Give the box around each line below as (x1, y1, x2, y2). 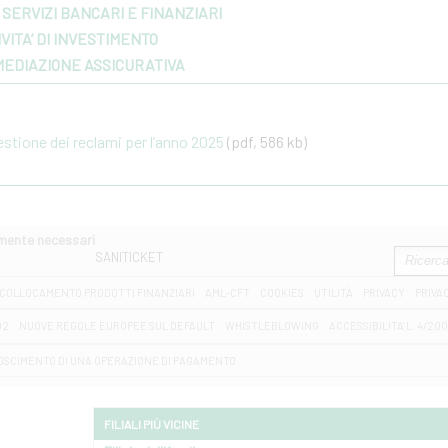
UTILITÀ (314, 286, 353, 299)
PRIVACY (363, 286, 405, 299)
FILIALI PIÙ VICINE (104, 417, 199, 431)
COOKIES (260, 286, 304, 299)
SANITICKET (95, 249, 163, 265)
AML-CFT (205, 286, 250, 299)
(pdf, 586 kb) (227, 132, 307, 151)
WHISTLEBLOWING (225, 319, 319, 332)
